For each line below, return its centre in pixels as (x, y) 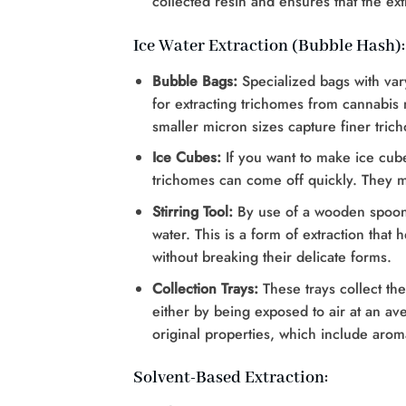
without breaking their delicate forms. (271, 257)
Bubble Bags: (197, 81)
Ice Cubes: (186, 158)
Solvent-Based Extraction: (231, 378)
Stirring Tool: (192, 212)
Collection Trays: (207, 288)
